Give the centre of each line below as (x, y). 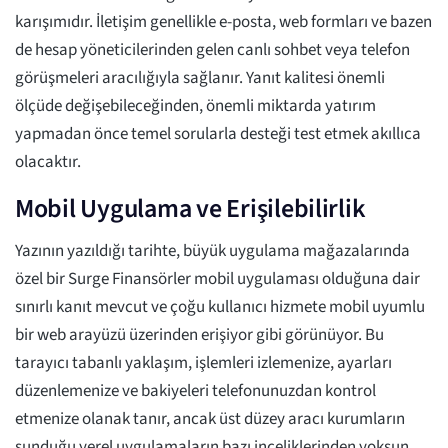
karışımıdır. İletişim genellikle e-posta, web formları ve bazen (223, 22)
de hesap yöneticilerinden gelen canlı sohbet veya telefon (212, 50)
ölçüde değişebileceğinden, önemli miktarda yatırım (195, 106)
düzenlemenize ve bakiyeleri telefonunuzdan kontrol (195, 391)
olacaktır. (48, 162)
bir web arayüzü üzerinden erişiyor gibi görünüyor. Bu (199, 335)
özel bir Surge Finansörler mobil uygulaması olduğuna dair (217, 279)
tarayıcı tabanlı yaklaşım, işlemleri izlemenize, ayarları (203, 363)
